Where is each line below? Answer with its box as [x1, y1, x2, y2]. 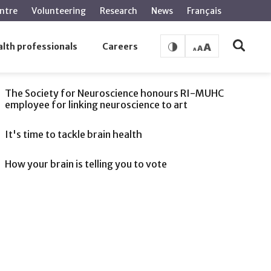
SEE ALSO [4, 55, 58, 63]
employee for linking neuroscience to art [4, 99, 188, 111]
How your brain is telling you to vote [4, 158, 167, 170]
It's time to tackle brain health [4, 128, 142, 140]
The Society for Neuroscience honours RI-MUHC [4, 87, 224, 99]
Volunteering [31, 5, 86, 16]
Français [187, 5, 221, 16]
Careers [102, 41, 139, 52]
